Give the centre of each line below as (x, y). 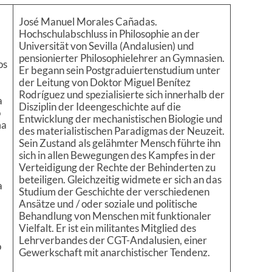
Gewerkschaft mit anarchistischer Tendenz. (116, 253)
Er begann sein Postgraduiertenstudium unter (119, 70)
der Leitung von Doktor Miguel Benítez (104, 83)
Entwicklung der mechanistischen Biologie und (121, 119)
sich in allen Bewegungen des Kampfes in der (117, 155)
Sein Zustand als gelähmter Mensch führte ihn (119, 143)
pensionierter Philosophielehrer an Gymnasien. (121, 58)
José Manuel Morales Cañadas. (88, 22)
